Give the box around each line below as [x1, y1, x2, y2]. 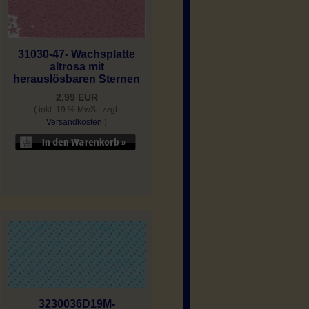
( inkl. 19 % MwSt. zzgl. [34, 105, 119, 115]
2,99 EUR [55, 92, 98, 103]
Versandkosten [46, 117, 102, 128]
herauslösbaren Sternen [13, 73, 140, 86]
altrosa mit [49, 61, 104, 73]
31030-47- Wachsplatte [18, 48, 135, 61]
